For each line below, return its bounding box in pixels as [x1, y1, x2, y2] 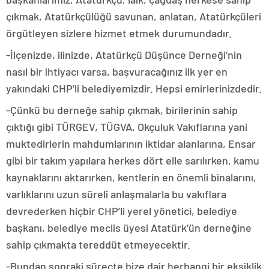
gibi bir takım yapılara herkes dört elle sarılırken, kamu [6, 154, 259, 168]
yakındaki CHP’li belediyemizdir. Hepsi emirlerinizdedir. [6, 82, 262, 95]
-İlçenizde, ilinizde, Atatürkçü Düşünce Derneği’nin [6, 48, 242, 62]
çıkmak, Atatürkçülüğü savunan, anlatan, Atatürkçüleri [6, 10, 261, 23]
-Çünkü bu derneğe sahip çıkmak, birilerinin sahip [6, 103, 238, 117]
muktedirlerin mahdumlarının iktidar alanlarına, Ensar [6, 137, 256, 151]
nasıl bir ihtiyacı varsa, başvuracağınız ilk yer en [6, 65, 228, 79]
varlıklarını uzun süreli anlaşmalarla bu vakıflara [6, 187, 226, 201]
